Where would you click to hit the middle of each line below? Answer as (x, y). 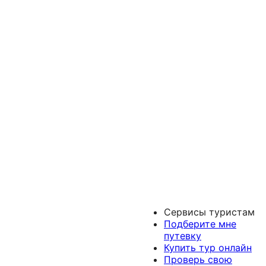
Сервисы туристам (209, 212)
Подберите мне (200, 224)
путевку (183, 236)
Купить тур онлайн (208, 248)
